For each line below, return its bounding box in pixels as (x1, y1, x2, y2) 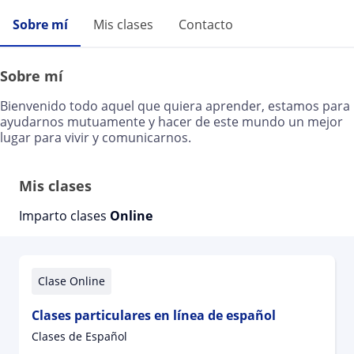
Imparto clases (19, 207, 110, 224)
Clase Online (38, 273, 105, 288)
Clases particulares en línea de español (32, 307, 276, 324)
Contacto (179, 16, 233, 33)
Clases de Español (32, 329, 127, 344)
